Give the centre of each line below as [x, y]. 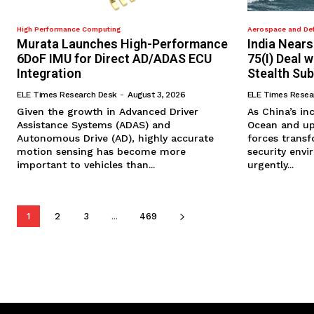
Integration [49, 74]
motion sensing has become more [101, 152]
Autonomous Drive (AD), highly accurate [115, 138]
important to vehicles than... [86, 165]
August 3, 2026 [156, 95]
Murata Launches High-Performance [122, 44]
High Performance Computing [69, 29]
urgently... [270, 165]
